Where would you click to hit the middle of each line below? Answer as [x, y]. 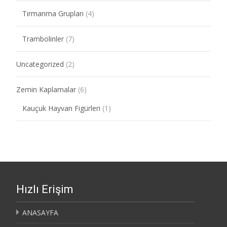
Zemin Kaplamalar [46, 89]
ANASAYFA [40, 212]
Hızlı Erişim [45, 189]
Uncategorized [40, 64]
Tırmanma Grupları [53, 13]
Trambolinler [43, 39]
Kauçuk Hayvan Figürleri [61, 108]
